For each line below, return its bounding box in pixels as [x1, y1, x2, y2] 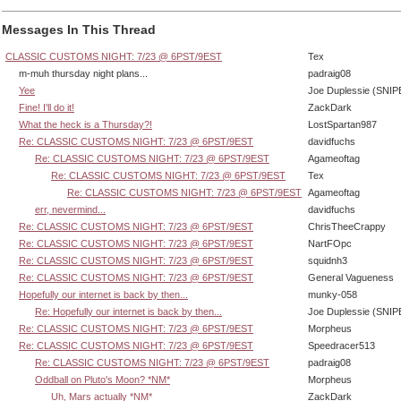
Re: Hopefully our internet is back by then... [35, 305, 222, 317]
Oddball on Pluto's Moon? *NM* [35, 373, 170, 385]
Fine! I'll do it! [19, 101, 74, 113]
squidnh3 [308, 254, 347, 266]
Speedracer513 [308, 339, 375, 351]
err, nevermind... [35, 203, 106, 215]
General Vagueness [308, 271, 394, 283]
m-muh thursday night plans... [5, 67, 148, 79]
